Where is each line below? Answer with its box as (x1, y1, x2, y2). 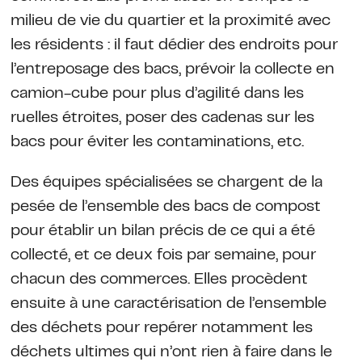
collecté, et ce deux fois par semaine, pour (10, 248, 316, 263)
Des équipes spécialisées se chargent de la (10, 175, 322, 190)
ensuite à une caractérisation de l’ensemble (10, 297, 326, 311)
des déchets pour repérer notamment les (10, 321, 313, 335)
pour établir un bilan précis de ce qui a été (10, 224, 315, 238)
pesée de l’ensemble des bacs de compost (10, 200, 321, 214)
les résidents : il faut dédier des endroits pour (10, 38, 338, 53)
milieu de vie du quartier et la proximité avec (10, 14, 330, 28)
